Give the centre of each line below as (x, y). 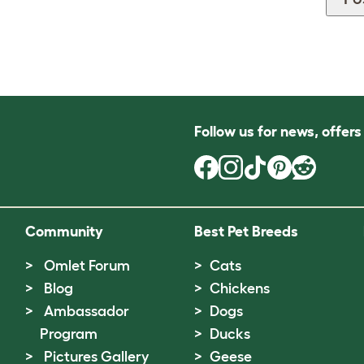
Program (68, 334)
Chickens (239, 288)
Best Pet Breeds (246, 231)
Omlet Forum (87, 265)
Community (64, 231)
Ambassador (86, 311)
